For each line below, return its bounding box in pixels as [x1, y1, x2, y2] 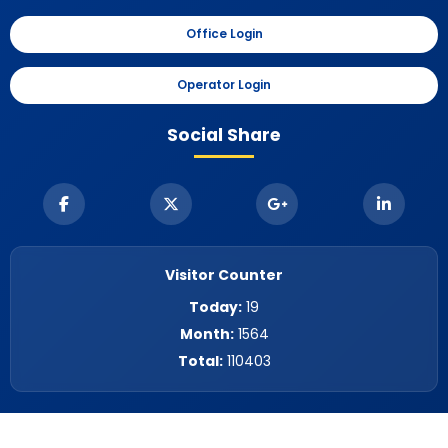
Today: [189, 297, 242, 318]
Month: [179, 323, 234, 344]
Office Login [185, 26, 263, 43]
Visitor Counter [165, 265, 283, 286]
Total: [177, 350, 223, 371]
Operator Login [177, 77, 271, 94]
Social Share [167, 123, 281, 148]
